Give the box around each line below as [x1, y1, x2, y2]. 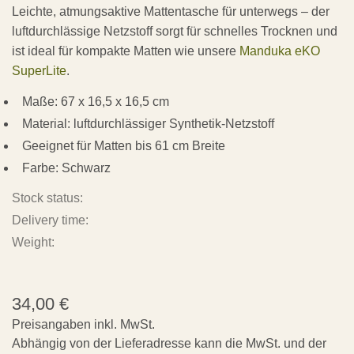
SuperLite [12, 63, 66, 77]
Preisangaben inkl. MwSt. [12, 317, 155, 331]
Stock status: [12, 190, 83, 205]
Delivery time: [12, 213, 88, 227]
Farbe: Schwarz [22, 160, 111, 175]
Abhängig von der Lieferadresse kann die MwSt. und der [12, 336, 326, 350]
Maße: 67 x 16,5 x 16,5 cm [22, 94, 169, 108]
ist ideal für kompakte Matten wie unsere [12, 43, 239, 58]
